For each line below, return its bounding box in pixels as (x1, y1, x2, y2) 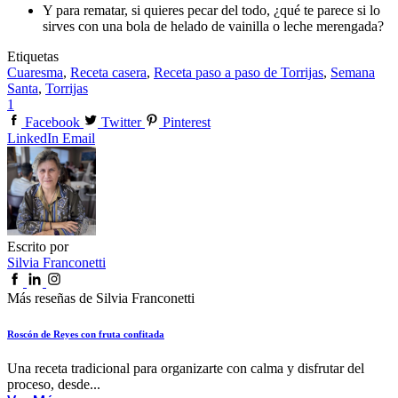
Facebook (25, 114, 80, 130)
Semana (330, 64, 375, 80)
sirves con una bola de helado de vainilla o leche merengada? (43, 18, 384, 34)
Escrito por (7, 238, 68, 254)
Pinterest (163, 114, 211, 130)
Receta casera (70, 64, 147, 80)
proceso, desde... (7, 377, 100, 393)
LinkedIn (7, 130, 59, 146)
